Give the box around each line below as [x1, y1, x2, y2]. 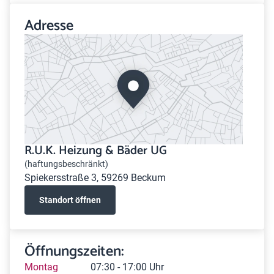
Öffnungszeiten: [24, 240, 124, 264]
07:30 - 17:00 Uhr [91, 261, 164, 273]
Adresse [24, 14, 73, 38]
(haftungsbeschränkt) [24, 159, 108, 169]
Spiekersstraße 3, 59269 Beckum [24, 172, 166, 183]
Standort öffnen [39, 194, 101, 205]
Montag [24, 261, 58, 273]
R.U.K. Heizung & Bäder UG [24, 141, 167, 161]
